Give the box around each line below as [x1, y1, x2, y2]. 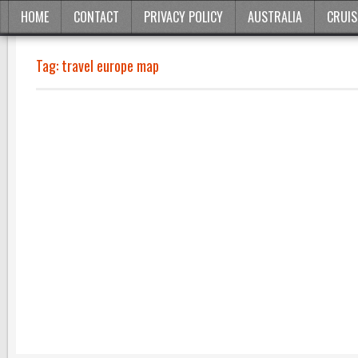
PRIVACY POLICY [144, 7, 223, 26]
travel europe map [62, 55, 159, 76]
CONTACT [74, 7, 119, 26]
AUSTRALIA [248, 7, 302, 26]
